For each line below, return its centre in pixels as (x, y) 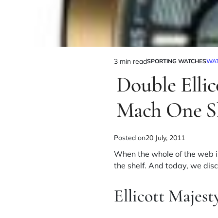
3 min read (130, 61)
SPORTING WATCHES (177, 61)
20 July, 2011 (165, 137)
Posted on (130, 137)
